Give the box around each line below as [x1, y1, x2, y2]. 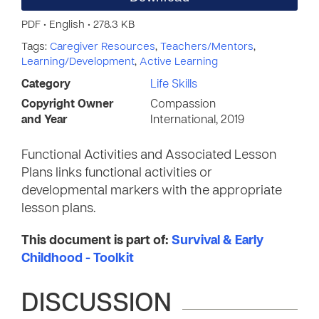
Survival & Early [172, 235, 263, 247]
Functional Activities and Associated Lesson [21, 150, 276, 162]
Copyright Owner [21, 99, 113, 110]
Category [21, 79, 70, 90]
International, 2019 [150, 115, 244, 126]
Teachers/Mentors [160, 42, 253, 52]
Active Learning [140, 57, 218, 67]
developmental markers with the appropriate [21, 185, 282, 197]
